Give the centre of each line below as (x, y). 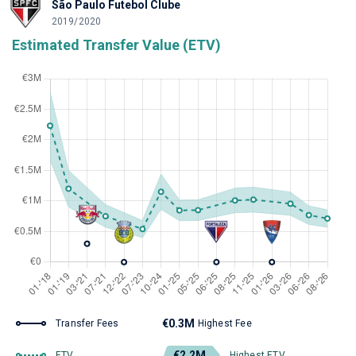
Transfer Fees (87, 323)
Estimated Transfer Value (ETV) (116, 45)
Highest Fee (224, 323)
